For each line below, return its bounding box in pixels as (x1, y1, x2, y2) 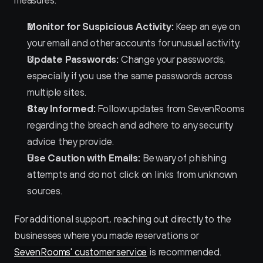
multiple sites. (27, 86, 86, 98)
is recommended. (147, 246, 221, 258)
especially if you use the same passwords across (27, 70, 233, 82)
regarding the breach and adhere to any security (27, 119, 233, 131)
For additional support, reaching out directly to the (14, 213, 232, 225)
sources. (27, 185, 62, 197)
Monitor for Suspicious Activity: (27, 21, 174, 32)
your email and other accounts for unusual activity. (27, 37, 241, 49)
